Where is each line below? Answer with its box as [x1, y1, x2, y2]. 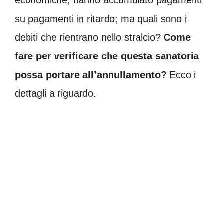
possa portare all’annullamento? [15, 69, 166, 80]
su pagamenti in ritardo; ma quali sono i [15, 13, 187, 24]
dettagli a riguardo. [15, 87, 96, 99]
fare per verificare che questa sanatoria [15, 50, 199, 61]
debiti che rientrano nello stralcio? [15, 31, 164, 43]
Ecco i [166, 69, 196, 80]
